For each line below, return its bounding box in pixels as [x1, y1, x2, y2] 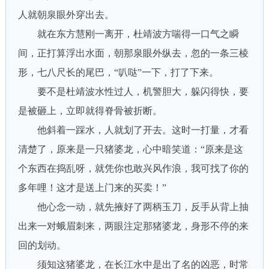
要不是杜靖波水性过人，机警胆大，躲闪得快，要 [17, 86, 249, 97]
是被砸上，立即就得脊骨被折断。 [17, 106, 162, 116]
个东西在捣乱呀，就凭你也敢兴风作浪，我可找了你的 [17, 163, 249, 174]
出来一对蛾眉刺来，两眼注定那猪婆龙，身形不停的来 [17, 221, 249, 231]
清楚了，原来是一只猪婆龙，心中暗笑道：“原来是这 [17, 144, 243, 154]
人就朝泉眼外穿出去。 [17, 10, 114, 20]
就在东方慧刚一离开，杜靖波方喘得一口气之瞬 [17, 29, 239, 39]
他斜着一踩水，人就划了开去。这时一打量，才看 [17, 125, 249, 135]
